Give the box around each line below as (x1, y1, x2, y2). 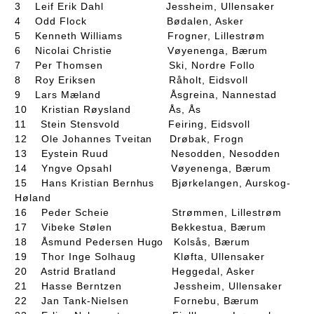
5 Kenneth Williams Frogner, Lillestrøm (15, 29, 265, 41)
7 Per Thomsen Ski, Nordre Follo (15, 59, 255, 71)
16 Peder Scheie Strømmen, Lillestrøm (15, 206, 282, 218)
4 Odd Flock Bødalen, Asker (15, 15, 244, 27)
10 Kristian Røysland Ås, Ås (15, 103, 202, 115)
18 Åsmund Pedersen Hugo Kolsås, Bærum (15, 235, 251, 247)
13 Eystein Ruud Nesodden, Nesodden (15, 147, 280, 159)
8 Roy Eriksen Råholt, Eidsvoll (15, 74, 248, 86)
